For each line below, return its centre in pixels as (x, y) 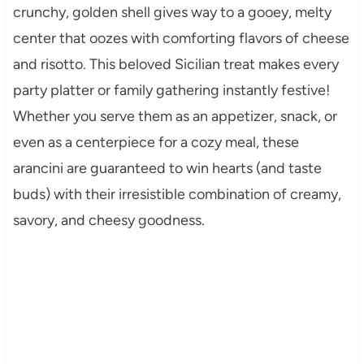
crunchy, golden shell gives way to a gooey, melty (172, 12)
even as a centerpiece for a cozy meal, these (156, 142)
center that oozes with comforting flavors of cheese (181, 38)
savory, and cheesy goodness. (108, 220)
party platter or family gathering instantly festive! (171, 90)
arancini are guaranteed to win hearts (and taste (167, 168)
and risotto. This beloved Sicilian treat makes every (175, 64)
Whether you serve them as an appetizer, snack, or (175, 116)
